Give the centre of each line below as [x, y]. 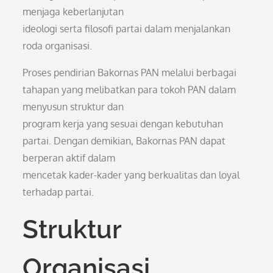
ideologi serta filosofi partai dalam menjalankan [127, 29]
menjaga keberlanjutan [73, 12]
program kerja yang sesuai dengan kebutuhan [123, 124]
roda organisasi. [58, 46]
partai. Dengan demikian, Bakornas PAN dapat [124, 141]
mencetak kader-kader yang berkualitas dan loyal [131, 175]
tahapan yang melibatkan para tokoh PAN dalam [129, 90]
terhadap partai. [58, 192]
